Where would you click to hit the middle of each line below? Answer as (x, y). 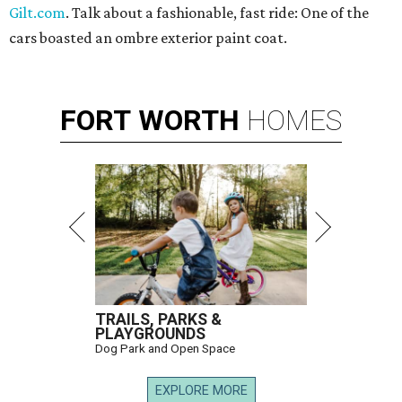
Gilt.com (37, 13)
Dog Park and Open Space (165, 349)
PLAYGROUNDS (150, 334)
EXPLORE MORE (201, 391)
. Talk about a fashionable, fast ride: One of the (217, 13)
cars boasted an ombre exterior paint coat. (148, 38)
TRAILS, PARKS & (158, 320)
